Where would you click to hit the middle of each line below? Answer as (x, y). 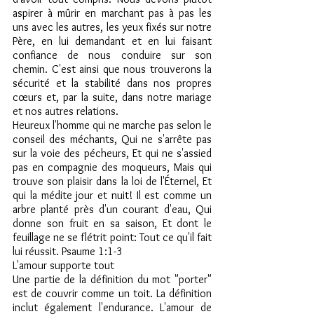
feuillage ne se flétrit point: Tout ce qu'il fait (112, 237)
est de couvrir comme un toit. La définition (112, 293)
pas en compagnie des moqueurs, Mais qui (112, 167)
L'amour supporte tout (63, 265)
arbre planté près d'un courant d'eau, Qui (112, 209)
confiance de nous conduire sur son (112, 55)
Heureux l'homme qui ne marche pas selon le (112, 125)
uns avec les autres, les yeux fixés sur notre (112, 27)
